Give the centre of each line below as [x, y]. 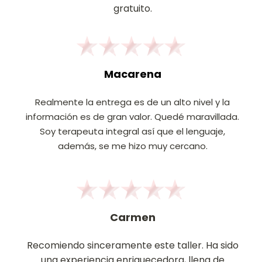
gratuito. [132, 8]
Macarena [132, 74]
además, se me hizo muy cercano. [132, 146]
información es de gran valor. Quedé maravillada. [132, 117]
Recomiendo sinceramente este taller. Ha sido [132, 245]
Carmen [132, 217]
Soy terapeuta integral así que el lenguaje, [132, 131]
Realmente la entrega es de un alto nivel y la [132, 102]
